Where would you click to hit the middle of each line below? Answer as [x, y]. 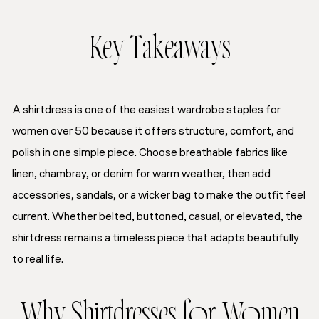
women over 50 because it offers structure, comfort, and [153, 131]
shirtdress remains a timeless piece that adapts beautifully [156, 238]
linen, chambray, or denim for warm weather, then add [141, 174]
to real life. [38, 260]
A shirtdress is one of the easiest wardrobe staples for [146, 110]
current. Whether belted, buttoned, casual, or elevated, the [157, 217]
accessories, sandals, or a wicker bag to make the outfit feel [159, 195]
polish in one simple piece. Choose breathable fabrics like [150, 153]
